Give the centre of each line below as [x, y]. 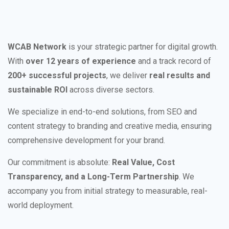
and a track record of [174, 61]
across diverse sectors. [111, 89]
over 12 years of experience [81, 61]
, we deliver [128, 75]
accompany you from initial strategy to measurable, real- [108, 191]
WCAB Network [37, 47]
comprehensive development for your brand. [86, 140]
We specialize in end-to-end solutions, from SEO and [102, 111]
